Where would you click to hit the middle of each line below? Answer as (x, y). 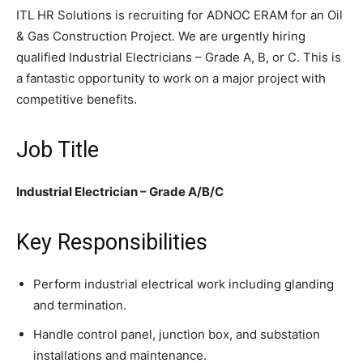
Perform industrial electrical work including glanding (184, 284)
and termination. (80, 305)
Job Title (58, 150)
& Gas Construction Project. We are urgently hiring (161, 36)
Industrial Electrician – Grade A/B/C (120, 192)
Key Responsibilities (112, 243)
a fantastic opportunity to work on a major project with (171, 79)
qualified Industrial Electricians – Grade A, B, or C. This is (179, 58)
